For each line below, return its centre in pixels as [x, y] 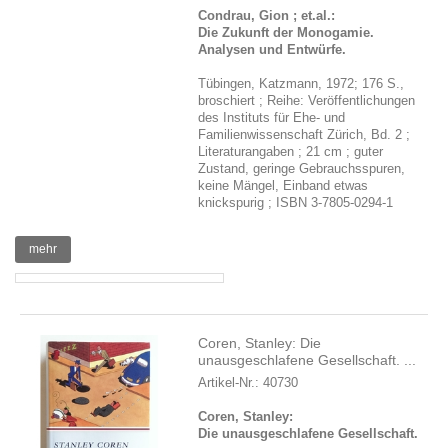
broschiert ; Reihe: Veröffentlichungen [307, 100]
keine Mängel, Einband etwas [283, 185]
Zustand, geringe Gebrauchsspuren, [302, 168]
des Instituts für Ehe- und [272, 117]
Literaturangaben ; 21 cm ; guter [291, 151]
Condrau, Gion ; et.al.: [267, 15]
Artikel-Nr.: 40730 [248, 382]
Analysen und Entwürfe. [272, 49]
